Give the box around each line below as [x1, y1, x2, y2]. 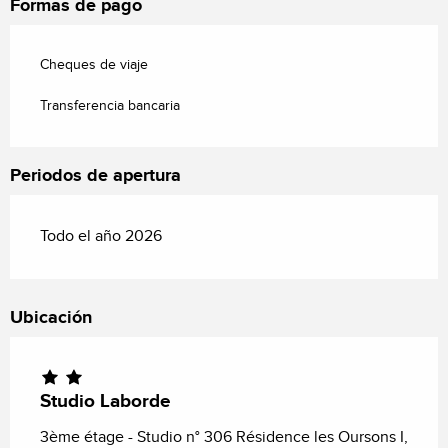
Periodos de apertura [10, 164, 181, 187]
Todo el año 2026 [40, 226, 162, 246]
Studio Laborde [40, 389, 171, 413]
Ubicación [10, 306, 92, 329]
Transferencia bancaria [40, 97, 180, 114]
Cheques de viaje [40, 56, 148, 73]
